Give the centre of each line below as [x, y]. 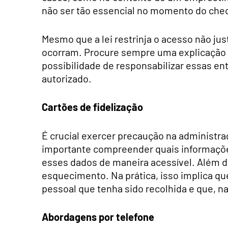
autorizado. [67, 78]
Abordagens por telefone [98, 217]
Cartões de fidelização [92, 107]
